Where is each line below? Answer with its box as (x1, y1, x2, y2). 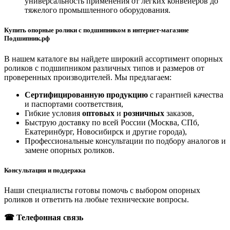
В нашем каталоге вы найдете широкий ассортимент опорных (4, 54, 223, 63)
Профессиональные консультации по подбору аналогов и (25, 136, 226, 145)
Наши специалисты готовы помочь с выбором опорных (4, 185, 200, 195)
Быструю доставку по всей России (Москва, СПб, (25, 118, 199, 127)
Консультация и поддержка (4, 166, 86, 174)
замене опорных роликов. (25, 145, 114, 155)
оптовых (82, 108, 114, 118)
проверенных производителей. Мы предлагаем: (4, 72, 171, 82)
